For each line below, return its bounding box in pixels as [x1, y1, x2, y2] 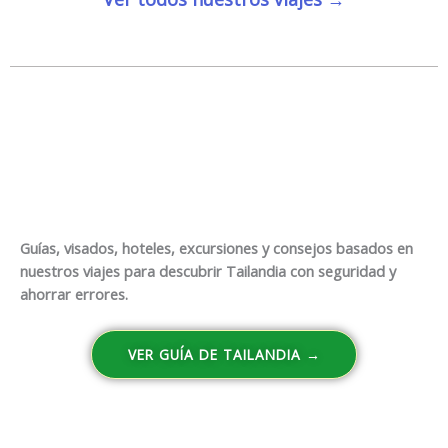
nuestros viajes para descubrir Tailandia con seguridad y [20, 261, 396, 282]
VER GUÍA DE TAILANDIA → [127, 344, 321, 364]
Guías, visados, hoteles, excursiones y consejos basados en [20, 238, 413, 259]
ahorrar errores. [20, 284, 128, 305]
